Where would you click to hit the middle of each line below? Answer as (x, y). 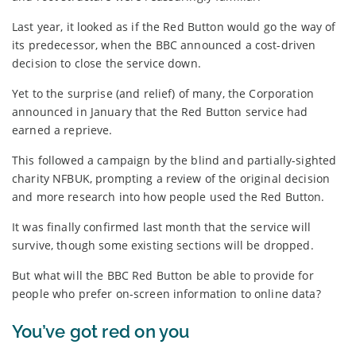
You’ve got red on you (101, 331)
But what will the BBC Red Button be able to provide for (163, 275)
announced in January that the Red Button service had (160, 111)
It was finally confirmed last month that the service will (161, 226)
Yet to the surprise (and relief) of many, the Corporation (163, 93)
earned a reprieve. (62, 130)
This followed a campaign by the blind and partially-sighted (174, 160)
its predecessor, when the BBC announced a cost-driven (164, 44)
